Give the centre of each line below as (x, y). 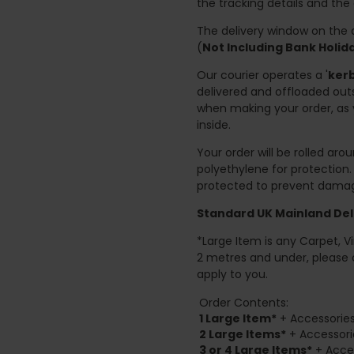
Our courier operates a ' (262, 75)
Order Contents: (244, 302)
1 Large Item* (238, 318)
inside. (214, 124)
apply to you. (232, 274)
